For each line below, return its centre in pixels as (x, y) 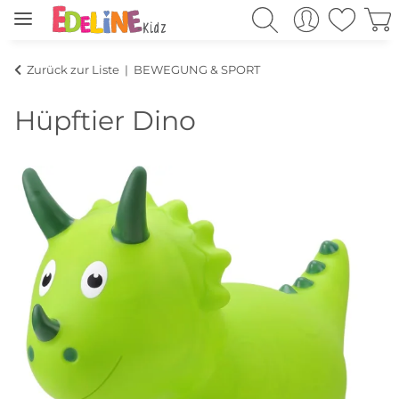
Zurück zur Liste (73, 69)
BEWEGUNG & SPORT (197, 69)
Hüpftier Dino (105, 120)
